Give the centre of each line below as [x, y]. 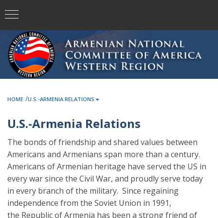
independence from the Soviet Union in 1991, [89, 203]
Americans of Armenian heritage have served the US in [107, 166]
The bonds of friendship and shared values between [102, 142]
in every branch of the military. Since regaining [93, 191]
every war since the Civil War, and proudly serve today [105, 179]
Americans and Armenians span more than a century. [104, 154]
